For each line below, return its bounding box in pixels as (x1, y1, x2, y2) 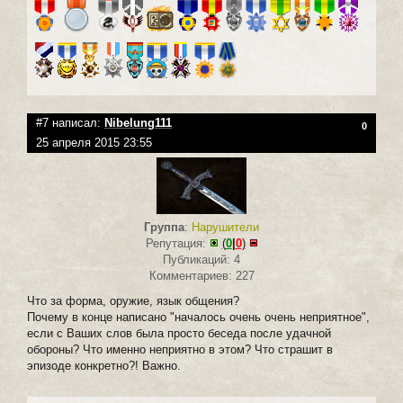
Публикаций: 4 (163, 252, 240, 266)
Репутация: (145, 236, 210, 250)
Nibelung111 (104, 116, 172, 130)
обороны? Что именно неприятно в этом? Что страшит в (27, 342, 333, 356)
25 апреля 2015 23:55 (36, 136, 152, 150)
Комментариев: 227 (148, 268, 255, 282)
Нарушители (192, 219, 259, 234)
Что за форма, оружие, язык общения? (27, 293, 239, 308)
